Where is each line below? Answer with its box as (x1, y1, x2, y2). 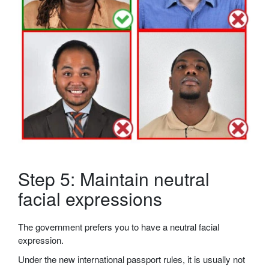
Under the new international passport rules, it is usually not (18, 253, 245, 266)
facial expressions (18, 186, 162, 212)
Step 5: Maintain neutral (18, 166, 210, 192)
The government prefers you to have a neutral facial (18, 220, 219, 234)
